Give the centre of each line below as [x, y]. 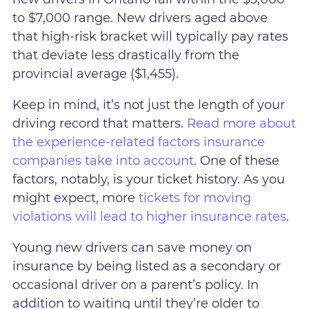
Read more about [242, 123]
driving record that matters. [100, 123]
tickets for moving [195, 198]
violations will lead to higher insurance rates [150, 216]
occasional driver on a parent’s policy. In [136, 285]
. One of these [237, 160]
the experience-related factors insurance [139, 142]
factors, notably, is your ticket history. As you [149, 179]
